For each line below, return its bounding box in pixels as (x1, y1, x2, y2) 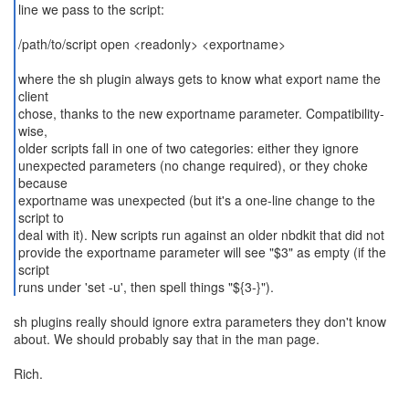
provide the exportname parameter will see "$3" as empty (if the (17, 243, 386, 261)
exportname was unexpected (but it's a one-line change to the (17, 191, 375, 209)
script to (17, 208, 64, 226)
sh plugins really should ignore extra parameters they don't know (14, 312, 386, 330)
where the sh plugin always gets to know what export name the (17, 69, 381, 88)
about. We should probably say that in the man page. (14, 330, 320, 348)
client (17, 87, 48, 105)
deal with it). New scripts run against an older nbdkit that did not (17, 225, 384, 244)
